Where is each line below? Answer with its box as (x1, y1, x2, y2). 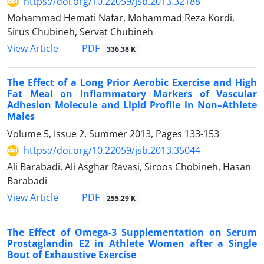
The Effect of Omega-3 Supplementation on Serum (7, 225, 257, 239)
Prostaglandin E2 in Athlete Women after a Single (7, 236, 257, 250)
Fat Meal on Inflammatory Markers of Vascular (7, 87, 257, 101)
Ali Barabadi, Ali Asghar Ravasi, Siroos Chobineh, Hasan (7, 160, 251, 174)
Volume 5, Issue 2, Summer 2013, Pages (7, 127, 184, 141)
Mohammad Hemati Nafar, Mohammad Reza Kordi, (7, 11, 235, 25)
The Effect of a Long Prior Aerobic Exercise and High (7, 76, 257, 90)
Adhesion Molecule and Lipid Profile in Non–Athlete (7, 98, 257, 112)
